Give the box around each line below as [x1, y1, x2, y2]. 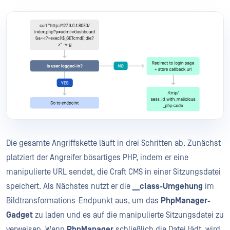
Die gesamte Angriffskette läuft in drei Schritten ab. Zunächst [6, 138, 221, 148]
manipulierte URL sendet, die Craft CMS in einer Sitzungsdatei [6, 167, 221, 177]
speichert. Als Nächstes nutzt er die [6, 181, 132, 191]
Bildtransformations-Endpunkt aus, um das [6, 196, 161, 205]
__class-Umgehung [132, 181, 203, 191]
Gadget [6, 210, 33, 220]
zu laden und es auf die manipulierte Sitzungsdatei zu [33, 210, 224, 220]
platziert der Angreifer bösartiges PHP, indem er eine [6, 152, 188, 162]
